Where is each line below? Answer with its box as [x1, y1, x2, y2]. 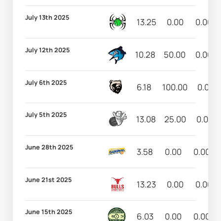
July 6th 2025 [25, 77, 68, 87]
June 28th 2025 [25, 142, 74, 151]
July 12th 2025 [25, 45, 71, 54]
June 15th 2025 [25, 207, 73, 217]
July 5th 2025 [25, 110, 68, 119]
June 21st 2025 [25, 175, 73, 184]
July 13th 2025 [25, 13, 70, 22]
